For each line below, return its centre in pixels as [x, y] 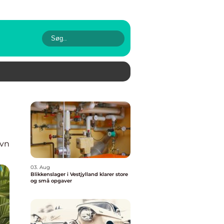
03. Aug [40, 167]
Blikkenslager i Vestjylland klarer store [79, 174]
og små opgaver [51, 181]
